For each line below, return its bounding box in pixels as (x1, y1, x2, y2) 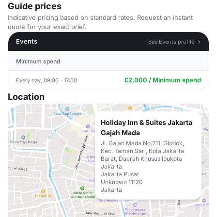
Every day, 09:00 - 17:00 (16, 77, 77, 84)
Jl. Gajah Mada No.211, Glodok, (101, 139, 184, 147)
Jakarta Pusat (101, 170, 139, 178)
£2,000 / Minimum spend (124, 76, 201, 84)
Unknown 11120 (101, 178, 143, 186)
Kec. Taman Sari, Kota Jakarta (101, 147, 184, 155)
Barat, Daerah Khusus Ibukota (101, 155, 182, 162)
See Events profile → (148, 38, 201, 45)
